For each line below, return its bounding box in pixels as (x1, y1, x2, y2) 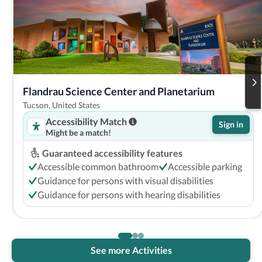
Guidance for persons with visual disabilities (37, 174, 213, 186)
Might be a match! (45, 127, 111, 137)
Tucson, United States (22, 99, 100, 110)
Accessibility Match (45, 115, 127, 127)
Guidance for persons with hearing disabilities (37, 188, 220, 200)
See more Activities (90, 244, 172, 256)
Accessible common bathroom (37, 160, 158, 172)
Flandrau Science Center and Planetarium (22, 84, 215, 98)
